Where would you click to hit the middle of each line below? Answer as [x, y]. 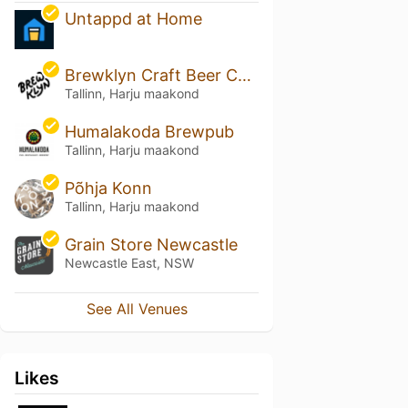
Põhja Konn [108, 188]
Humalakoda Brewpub [149, 132]
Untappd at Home [133, 19]
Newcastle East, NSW [129, 262]
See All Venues [137, 308]
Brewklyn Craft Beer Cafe [244, 76]
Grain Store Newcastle [151, 244]
